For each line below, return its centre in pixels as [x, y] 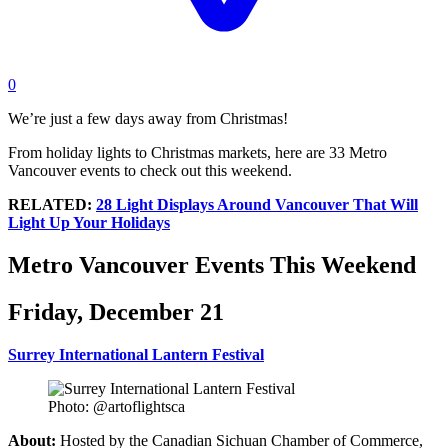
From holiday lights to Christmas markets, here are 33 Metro [197, 152]
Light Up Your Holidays [89, 222]
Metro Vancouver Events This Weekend [212, 264]
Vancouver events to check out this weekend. [150, 170]
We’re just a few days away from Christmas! [148, 118]
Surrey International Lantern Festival [136, 354]
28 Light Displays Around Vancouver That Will [257, 204]
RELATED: [52, 204]
